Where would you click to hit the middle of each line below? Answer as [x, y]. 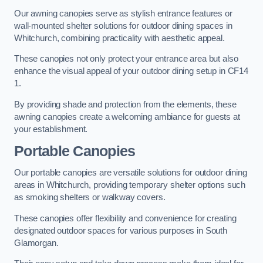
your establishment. [51, 129]
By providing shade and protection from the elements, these [125, 104]
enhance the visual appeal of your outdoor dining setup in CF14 [131, 71]
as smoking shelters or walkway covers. [90, 198]
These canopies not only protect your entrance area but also [126, 59]
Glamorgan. [36, 243]
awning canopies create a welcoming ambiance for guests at [127, 117]
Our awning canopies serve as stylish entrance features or [123, 13]
